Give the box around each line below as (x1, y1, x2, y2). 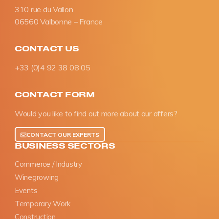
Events (15, 185, 38, 195)
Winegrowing (15, 172, 59, 182)
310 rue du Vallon (15, 4, 73, 15)
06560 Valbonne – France (15, 17, 103, 27)
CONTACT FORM (15, 89, 95, 99)
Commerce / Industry (15, 159, 82, 169)
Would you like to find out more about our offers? (15, 109, 177, 119)
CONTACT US (15, 44, 79, 53)
